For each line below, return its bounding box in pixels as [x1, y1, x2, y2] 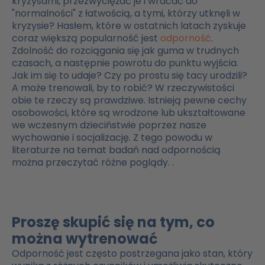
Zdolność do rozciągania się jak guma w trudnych [12, 44, 239, 58]
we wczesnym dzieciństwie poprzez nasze [12, 118, 206, 132]
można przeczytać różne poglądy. [12, 156, 170, 170]
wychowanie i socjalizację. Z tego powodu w [12, 131, 212, 145]
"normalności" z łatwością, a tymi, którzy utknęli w [12, 7, 240, 21]
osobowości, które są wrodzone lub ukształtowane [12, 106, 245, 120]
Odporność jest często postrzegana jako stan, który [12, 247, 253, 261]
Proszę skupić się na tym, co [12, 212, 215, 232]
